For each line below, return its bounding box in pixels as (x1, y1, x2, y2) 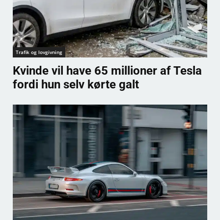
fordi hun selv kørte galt (13, 77, 139, 91)
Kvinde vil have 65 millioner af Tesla (13, 63, 202, 78)
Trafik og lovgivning (16, 48, 62, 55)
